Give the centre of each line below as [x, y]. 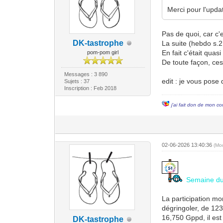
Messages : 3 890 [86, 74]
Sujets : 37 [77, 81]
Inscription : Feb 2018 [90, 88]
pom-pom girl [103, 52]
